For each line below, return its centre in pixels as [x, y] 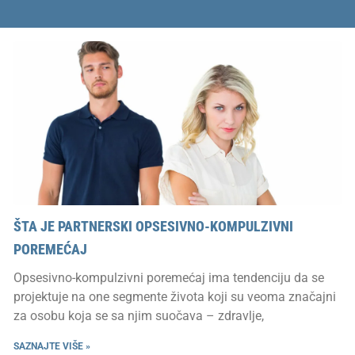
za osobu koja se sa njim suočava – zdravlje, [139, 315]
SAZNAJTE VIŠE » [52, 346]
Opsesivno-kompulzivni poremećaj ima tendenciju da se [169, 277]
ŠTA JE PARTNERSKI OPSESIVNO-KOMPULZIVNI [153, 226]
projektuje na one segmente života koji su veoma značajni [175, 296]
